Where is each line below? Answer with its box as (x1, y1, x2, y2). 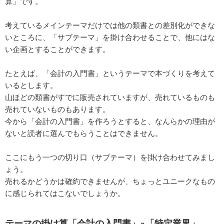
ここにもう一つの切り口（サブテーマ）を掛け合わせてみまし (5, 151, 215, 162)
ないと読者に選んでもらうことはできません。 (5, 127, 162, 138)
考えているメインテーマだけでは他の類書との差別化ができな (5, 19, 215, 30)
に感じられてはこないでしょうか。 (5, 187, 125, 198)
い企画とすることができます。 (5, 43, 110, 54)
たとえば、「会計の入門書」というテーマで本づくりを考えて (5, 67, 215, 78)
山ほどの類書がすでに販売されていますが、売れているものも (5, 91, 215, 102)
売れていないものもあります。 (5, 103, 110, 114)
